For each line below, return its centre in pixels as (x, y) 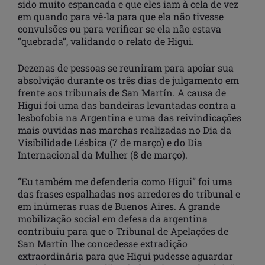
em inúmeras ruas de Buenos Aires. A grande (119, 206)
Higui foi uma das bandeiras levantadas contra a (127, 105)
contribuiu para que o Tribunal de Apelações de (123, 231)
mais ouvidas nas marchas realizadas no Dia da (125, 130)
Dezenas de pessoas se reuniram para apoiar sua (126, 68)
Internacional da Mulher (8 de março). (103, 155)
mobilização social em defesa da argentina (113, 219)
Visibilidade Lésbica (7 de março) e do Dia (110, 143)
